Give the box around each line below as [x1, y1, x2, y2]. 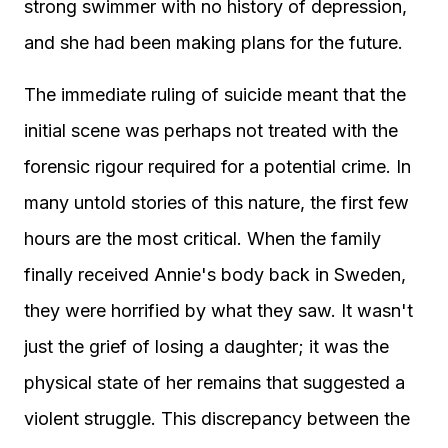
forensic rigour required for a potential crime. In [24, 156, 411, 177]
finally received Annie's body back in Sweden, [24, 264, 406, 285]
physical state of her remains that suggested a [24, 372, 405, 393]
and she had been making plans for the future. [24, 32, 403, 53]
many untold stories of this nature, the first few [24, 192, 409, 213]
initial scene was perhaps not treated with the [24, 120, 398, 141]
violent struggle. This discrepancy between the [24, 408, 410, 429]
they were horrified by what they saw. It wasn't [24, 300, 413, 321]
